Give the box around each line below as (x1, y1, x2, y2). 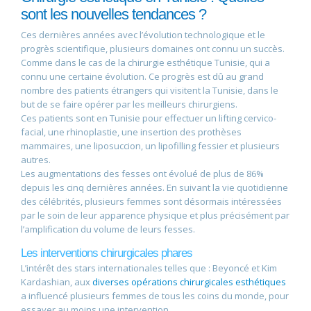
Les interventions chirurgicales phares (21, 246, 192, 260)
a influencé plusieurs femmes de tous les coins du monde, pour (21, 289, 289, 302)
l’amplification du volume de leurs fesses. (21, 223, 195, 236)
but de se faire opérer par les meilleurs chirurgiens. (21, 98, 237, 111)
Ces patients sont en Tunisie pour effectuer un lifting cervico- (21, 112, 276, 125)
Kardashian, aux (21, 275, 92, 288)
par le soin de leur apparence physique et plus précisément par (21, 209, 289, 222)
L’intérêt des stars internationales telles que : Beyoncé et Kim (21, 261, 277, 274)
